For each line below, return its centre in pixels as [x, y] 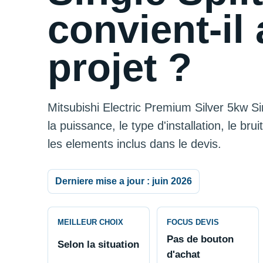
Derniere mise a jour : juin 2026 [123, 181]
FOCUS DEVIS [193, 222]
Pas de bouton [200, 239]
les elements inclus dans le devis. [134, 144]
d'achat [183, 254]
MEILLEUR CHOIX [90, 222]
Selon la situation [98, 245]
